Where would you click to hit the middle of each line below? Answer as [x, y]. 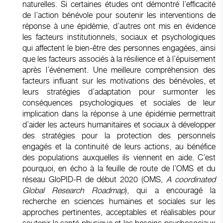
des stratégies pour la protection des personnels [119, 135]
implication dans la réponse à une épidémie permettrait [119, 113]
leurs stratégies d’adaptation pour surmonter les [119, 92]
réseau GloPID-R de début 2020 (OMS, [94, 179]
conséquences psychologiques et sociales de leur [119, 103]
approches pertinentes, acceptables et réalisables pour [119, 212]
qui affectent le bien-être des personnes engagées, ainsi [119, 48]
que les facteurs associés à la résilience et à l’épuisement [119, 59]
